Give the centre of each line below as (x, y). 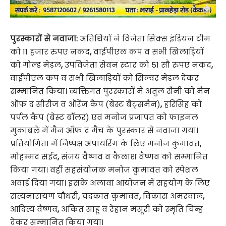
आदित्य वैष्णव (34, 209)
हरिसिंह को (183, 104)
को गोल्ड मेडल (36, 65)
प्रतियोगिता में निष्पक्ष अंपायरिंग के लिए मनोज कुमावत (105, 144)
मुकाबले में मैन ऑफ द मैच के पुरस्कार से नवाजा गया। (104, 131)
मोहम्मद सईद (34, 157)
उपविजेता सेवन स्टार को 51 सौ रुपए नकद (138, 65)
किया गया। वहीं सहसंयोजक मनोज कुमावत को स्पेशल (104, 170)
